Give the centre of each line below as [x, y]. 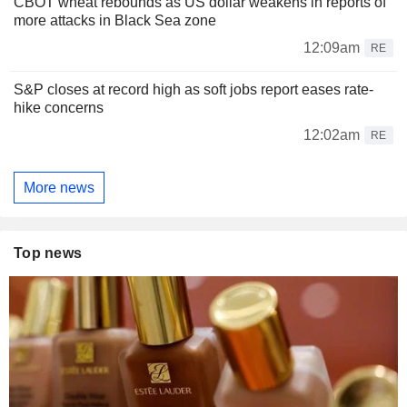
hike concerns [59, 108]
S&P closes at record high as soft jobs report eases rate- [194, 90]
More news [59, 187]
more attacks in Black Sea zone [115, 21]
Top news [48, 253]
